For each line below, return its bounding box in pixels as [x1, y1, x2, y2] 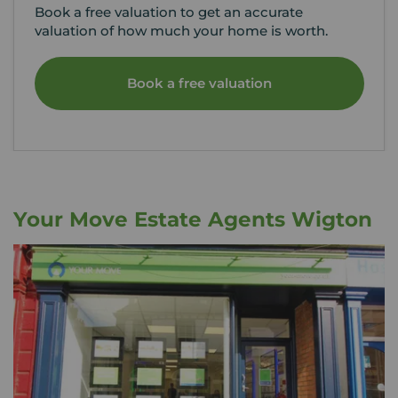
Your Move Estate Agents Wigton [13, 207, 372, 233]
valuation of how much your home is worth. [34, 21, 328, 39]
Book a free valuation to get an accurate [34, 3, 303, 20]
